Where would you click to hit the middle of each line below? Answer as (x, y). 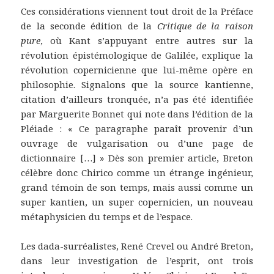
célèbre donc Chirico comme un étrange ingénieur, (137, 172)
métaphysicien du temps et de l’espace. (107, 216)
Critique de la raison (205, 25)
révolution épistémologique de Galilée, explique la (137, 55)
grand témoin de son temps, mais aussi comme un (137, 187)
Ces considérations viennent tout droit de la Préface (137, 11)
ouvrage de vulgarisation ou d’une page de (137, 143)
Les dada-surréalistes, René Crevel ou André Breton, (137, 246)
